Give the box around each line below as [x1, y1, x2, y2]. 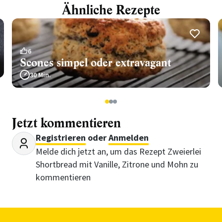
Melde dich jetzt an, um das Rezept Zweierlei [36, 146, 201, 157]
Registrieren [36, 132, 86, 143]
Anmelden [109, 132, 149, 143]
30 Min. [30, 70, 51, 79]
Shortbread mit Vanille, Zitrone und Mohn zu [36, 159, 198, 170]
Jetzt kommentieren [12, 115, 121, 132]
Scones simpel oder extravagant [20, 55, 171, 70]
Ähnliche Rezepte [62, 2, 160, 19]
